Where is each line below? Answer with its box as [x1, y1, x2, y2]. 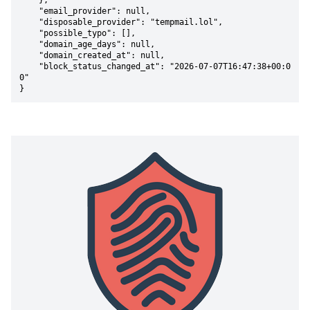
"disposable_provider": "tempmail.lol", [19, 17, 39, 27]
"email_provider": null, [19, 6, 39, 16]
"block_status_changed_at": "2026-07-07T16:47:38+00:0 [19, 62, 39, 71]
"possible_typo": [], [19, 28, 39, 38]
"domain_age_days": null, [19, 39, 39, 49]
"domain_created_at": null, [19, 51, 39, 60]
